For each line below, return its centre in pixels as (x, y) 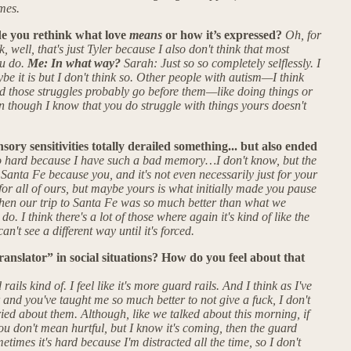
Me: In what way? (76, 63)
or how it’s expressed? (224, 35)
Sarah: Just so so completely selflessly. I (222, 63)
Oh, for (303, 35)
